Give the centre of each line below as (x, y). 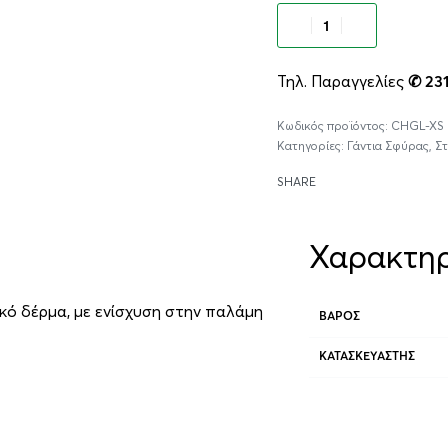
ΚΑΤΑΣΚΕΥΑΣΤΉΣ (366, 356)
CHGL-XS (417, 125)
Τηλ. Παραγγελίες (342, 80)
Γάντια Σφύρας (387, 145)
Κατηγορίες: (311, 145)
